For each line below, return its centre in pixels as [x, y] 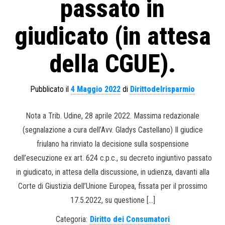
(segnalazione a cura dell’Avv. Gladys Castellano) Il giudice [113, 130]
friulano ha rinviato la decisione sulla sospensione [113, 144]
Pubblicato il [50, 89]
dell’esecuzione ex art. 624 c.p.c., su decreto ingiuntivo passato [113, 158]
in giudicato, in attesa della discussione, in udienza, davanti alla [113, 172]
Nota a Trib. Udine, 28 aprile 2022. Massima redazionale [113, 116]
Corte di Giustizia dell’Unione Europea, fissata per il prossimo [113, 186]
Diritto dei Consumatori [130, 219]
